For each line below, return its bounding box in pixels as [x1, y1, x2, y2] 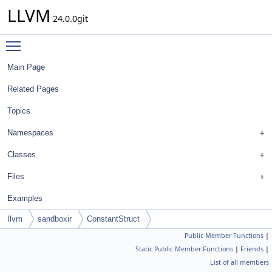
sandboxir [38, 214, 72, 223]
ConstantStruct [87, 214, 140, 223]
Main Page [7, 63, 45, 72]
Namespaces [7, 128, 53, 137]
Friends [240, 245, 263, 253]
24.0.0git [50, 13, 88, 24]
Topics [7, 106, 30, 115]
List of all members [210, 258, 269, 267]
